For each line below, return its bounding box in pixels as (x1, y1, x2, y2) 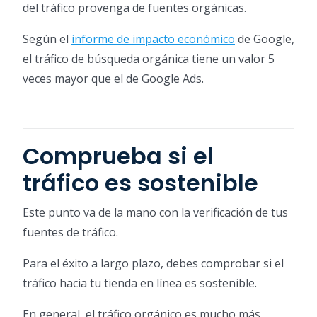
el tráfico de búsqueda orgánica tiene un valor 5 (23, 51, 275, 67)
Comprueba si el (23, 140, 214, 173)
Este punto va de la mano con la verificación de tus (23, 204, 288, 221)
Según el (23, 31, 71, 47)
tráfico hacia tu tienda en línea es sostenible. (23, 275, 257, 292)
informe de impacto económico (71, 31, 235, 47)
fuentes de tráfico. (23, 224, 118, 241)
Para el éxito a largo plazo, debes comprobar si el (23, 255, 284, 272)
